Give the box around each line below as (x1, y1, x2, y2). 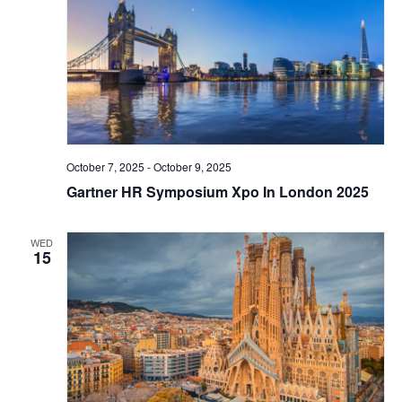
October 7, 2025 (66, 158, 144, 174)
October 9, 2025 (153, 158, 232, 174)
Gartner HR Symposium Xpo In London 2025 (66, 180, 369, 202)
